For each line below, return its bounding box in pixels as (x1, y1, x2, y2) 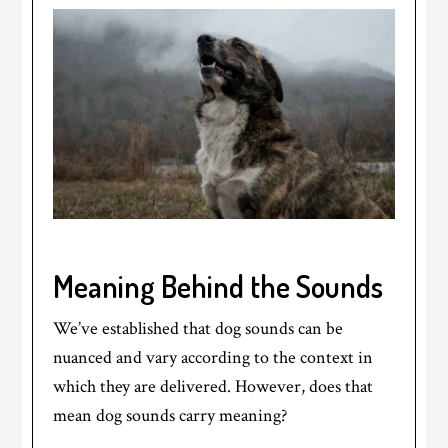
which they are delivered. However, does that (53, 375, 374, 399)
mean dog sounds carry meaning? (53, 404, 288, 428)
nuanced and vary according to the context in (53, 346, 374, 370)
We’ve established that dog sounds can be (53, 317, 344, 341)
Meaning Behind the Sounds (53, 267, 384, 306)
